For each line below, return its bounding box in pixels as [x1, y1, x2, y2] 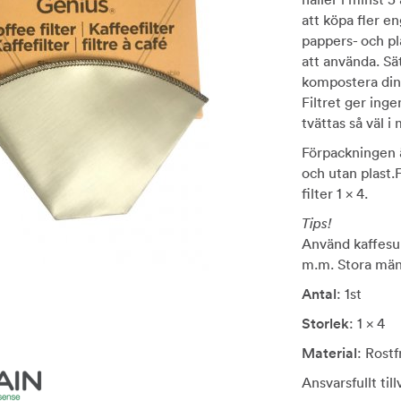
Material [301, 344, 357, 363]
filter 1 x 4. [301, 184, 371, 203]
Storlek [301, 314, 349, 333]
